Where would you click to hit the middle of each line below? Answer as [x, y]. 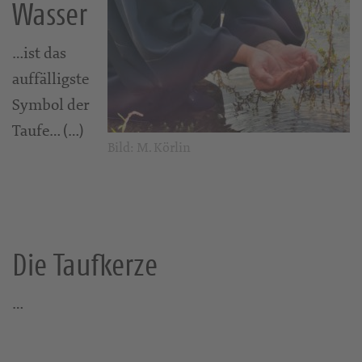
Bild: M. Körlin [149, 147]
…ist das [39, 53]
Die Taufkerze [85, 264]
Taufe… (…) [48, 131]
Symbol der [51, 105]
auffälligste [51, 79]
